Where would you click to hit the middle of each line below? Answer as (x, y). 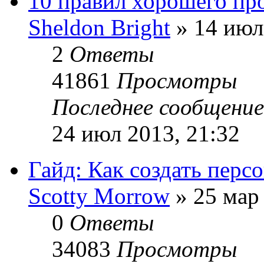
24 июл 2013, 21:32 (146, 133)
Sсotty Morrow (99, 196)
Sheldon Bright (99, 27)
